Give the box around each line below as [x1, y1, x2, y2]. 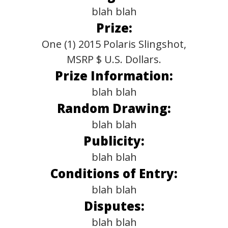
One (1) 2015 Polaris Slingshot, [42, 37, 186, 51]
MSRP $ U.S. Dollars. [67, 52, 161, 66]
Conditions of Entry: [50, 165, 178, 182]
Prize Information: [55, 67, 173, 84]
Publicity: [83, 132, 145, 149]
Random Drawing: [57, 100, 171, 117]
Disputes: [83, 197, 145, 214]
